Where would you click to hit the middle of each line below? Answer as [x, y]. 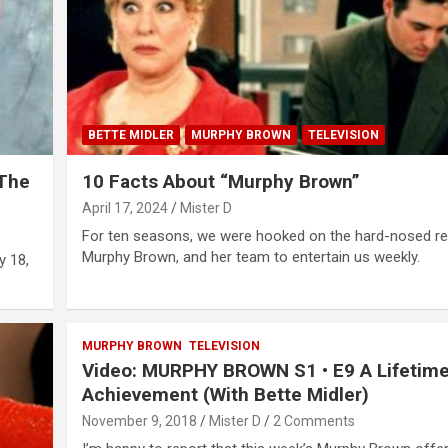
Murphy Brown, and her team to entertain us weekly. [251, 257]
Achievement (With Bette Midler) [226, 395]
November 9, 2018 [140, 421]
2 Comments [314, 421]
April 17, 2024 [125, 208]
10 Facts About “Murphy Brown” [221, 182]
